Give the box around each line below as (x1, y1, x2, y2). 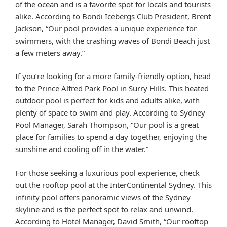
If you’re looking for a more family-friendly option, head (15, 71, 211, 82)
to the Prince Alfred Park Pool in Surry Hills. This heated (15, 83, 209, 94)
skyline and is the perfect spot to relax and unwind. (15, 204, 193, 214)
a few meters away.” (15, 47, 85, 58)
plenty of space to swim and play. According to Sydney (15, 107, 205, 118)
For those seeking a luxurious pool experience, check (15, 167, 200, 178)
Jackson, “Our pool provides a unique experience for (15, 23, 197, 33)
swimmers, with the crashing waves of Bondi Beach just (15, 35, 210, 46)
